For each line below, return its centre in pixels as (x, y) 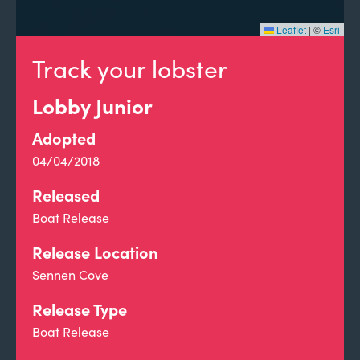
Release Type (80, 309)
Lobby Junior (92, 105)
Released (66, 195)
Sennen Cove (70, 274)
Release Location (95, 252)
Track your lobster (130, 68)
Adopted (64, 138)
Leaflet (290, 29)
